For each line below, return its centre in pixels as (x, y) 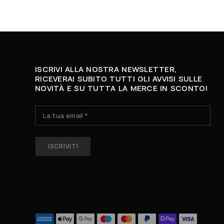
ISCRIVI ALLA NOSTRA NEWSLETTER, (106, 69)
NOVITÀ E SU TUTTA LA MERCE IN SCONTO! (121, 88)
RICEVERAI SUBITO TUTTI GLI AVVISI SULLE (119, 79)
